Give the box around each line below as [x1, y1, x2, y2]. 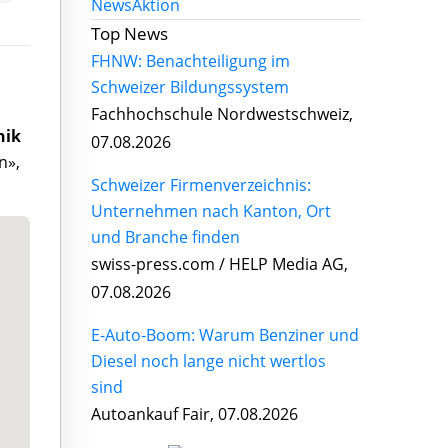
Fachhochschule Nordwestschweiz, [91, 102, 353, 125]
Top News [91, 21, 168, 45]
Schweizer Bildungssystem [91, 75, 289, 98]
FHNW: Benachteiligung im [91, 49, 290, 72]
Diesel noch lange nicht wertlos [91, 349, 326, 372]
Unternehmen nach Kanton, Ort [91, 199, 331, 222]
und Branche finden [91, 225, 240, 248]
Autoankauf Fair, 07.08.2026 [91, 402, 298, 425]
